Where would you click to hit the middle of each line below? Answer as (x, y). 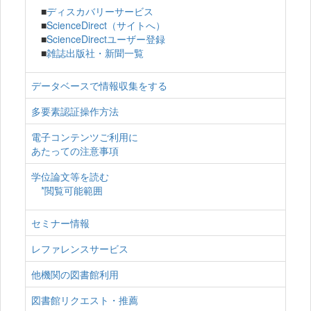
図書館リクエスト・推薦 (85, 300)
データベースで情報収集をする (99, 86)
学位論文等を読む (70, 177)
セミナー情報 (60, 223)
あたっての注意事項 (75, 151)
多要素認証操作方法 (75, 111)
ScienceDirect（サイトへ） (106, 25)
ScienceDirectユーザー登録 (106, 39)
